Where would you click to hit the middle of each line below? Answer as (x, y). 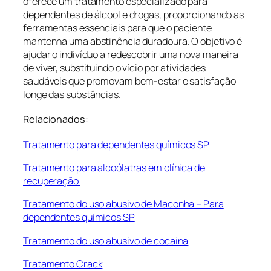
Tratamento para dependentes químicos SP (116, 144)
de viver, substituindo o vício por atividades (114, 67)
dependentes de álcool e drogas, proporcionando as (134, 14)
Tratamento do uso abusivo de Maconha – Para (123, 204)
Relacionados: (56, 119)
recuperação (52, 181)
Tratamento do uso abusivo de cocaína (106, 240)
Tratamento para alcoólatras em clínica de (114, 168)
